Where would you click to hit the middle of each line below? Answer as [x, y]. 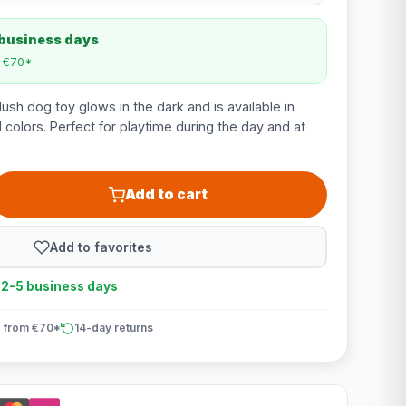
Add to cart [167, 194]
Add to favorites [101, 246]
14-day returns [113, 328]
